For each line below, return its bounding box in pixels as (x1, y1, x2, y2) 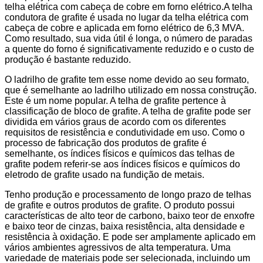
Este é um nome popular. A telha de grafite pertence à (5, 96, 226, 106)
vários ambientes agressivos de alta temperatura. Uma (5, 242, 231, 253)
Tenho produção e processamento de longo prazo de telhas (5, 190, 251, 200)
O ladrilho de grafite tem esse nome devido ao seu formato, (5, 75, 249, 85)
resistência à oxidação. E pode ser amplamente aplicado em (5, 232, 255, 242)
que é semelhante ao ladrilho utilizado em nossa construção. (5, 85, 257, 96)
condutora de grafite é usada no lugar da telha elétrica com (5, 12, 248, 23)
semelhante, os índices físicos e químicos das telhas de (5, 149, 235, 159)
